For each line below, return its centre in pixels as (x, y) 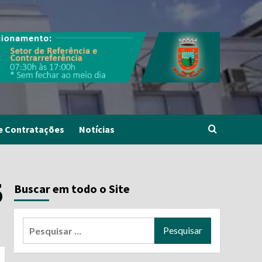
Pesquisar (44, 224)
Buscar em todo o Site (72, 188)
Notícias (97, 130)
